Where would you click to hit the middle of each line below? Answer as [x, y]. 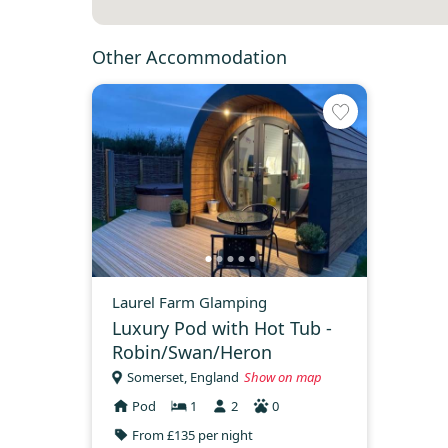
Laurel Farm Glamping [189, 301]
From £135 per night [192, 434]
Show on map [283, 377]
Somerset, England [183, 377]
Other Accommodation [189, 57]
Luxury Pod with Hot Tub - [222, 327]
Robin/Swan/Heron [192, 351]
